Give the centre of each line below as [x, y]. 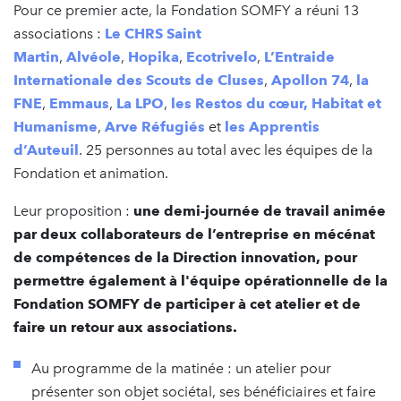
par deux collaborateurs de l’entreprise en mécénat [194, 234]
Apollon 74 [310, 80]
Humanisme [55, 126]
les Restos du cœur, [239, 103]
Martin [36, 56]
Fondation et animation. [91, 173]
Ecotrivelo [222, 56]
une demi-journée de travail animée [260, 210]
